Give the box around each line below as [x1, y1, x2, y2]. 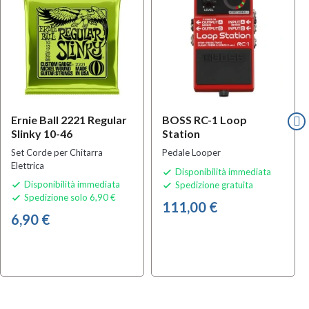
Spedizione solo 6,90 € [22, 191, 116, 203]
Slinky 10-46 [11, 126, 72, 140]
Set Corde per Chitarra [11, 146, 103, 158]
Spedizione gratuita [173, 179, 253, 190]
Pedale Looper [162, 146, 221, 158]
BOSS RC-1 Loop [162, 112, 247, 126]
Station [162, 126, 200, 140]
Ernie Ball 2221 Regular [11, 112, 127, 126]
